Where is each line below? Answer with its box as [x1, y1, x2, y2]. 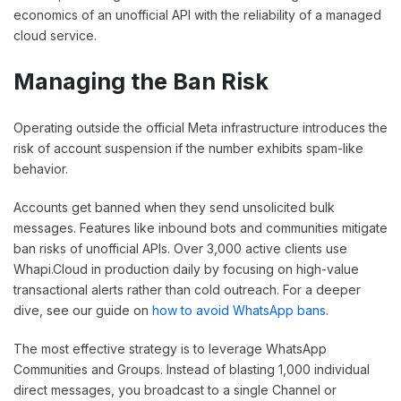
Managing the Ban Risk [13, 68, 269, 96]
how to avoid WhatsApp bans [152, 303, 326, 319]
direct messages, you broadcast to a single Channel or [13, 382, 337, 398]
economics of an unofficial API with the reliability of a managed [13, 7, 381, 23]
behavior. [13, 161, 68, 177]
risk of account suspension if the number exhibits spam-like [13, 141, 363, 157]
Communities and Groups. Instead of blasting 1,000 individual [13, 362, 370, 378]
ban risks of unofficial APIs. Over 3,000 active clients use [13, 241, 347, 257]
